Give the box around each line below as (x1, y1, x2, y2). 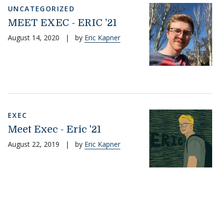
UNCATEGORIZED (8, 3, 75, 13)
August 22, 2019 (8, 139, 59, 149)
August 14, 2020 (8, 32, 59, 42)
